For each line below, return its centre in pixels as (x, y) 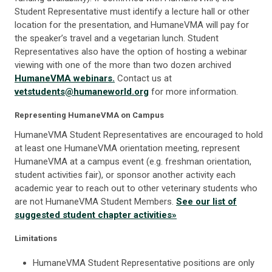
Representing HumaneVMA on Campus (89, 115)
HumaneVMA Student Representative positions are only (144, 263)
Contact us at (143, 79)
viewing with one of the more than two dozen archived (123, 65)
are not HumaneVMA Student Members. (95, 202)
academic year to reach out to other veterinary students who (136, 189)
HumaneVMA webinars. (65, 79)
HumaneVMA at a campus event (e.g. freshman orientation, (133, 162)
